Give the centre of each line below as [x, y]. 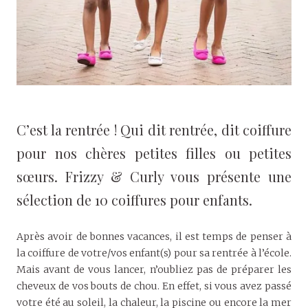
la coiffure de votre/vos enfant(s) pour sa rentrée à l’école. [154, 253]
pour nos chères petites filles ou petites [154, 153]
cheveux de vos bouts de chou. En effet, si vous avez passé [154, 286]
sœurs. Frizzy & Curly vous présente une [154, 176]
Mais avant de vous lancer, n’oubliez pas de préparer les [154, 269]
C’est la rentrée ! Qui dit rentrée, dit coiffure [154, 129]
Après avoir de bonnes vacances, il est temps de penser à [154, 236]
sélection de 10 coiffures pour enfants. [134, 199]
